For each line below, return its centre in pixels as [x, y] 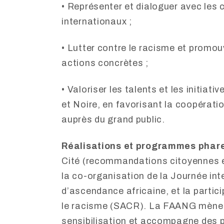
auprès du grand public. [113, 120]
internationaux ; [97, 22]
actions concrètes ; [105, 63]
